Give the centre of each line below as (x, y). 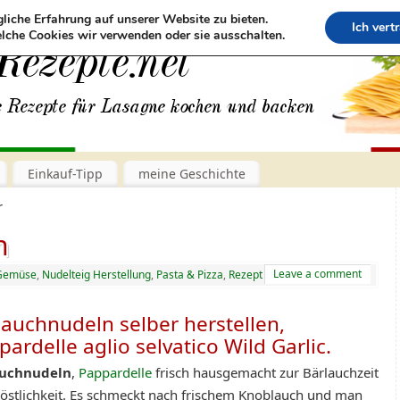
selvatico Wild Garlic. (233, 346)
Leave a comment (317, 273)
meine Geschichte (192, 173)
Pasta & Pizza (190, 274)
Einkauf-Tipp (65, 173)
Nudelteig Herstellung (96, 274)
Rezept (246, 274)
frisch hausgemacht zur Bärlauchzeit (265, 372)
